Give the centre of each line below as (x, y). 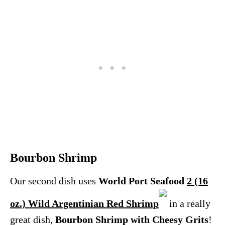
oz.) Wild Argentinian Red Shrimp (84, 204)
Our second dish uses (54, 181)
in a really (189, 204)
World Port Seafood (143, 181)
